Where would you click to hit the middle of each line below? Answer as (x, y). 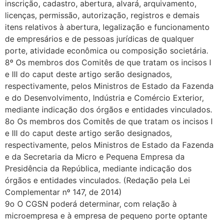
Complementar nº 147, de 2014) (63, 192)
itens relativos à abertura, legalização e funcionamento (107, 27)
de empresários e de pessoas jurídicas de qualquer (99, 39)
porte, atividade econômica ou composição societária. (107, 51)
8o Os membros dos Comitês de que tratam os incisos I (109, 122)
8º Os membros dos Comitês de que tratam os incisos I (108, 63)
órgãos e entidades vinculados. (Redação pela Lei (97, 180)
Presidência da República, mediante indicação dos (98, 169)
